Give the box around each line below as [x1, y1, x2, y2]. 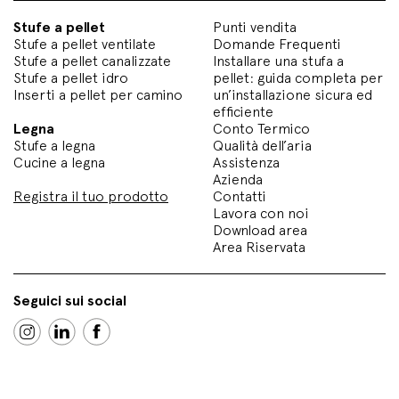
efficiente [213, 103, 273, 120]
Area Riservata [213, 239, 305, 256]
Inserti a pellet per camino [13, 86, 183, 103]
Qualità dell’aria [213, 137, 312, 154]
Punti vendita [213, 19, 297, 36]
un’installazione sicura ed [213, 86, 372, 103]
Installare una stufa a [213, 53, 344, 69]
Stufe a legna [13, 137, 95, 154]
